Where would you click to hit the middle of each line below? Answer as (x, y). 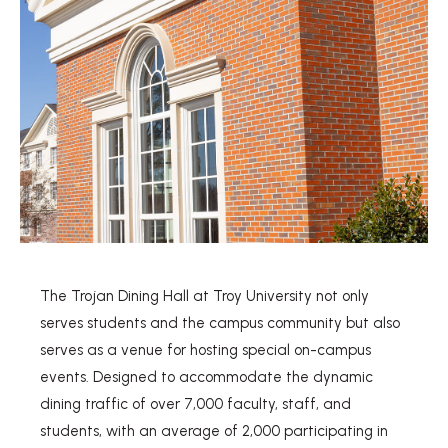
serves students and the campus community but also (220, 323)
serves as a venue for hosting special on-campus (205, 350)
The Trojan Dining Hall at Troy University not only (204, 296)
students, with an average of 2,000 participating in (214, 431)
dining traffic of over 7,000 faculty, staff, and (195, 404)
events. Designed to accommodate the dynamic (206, 377)
